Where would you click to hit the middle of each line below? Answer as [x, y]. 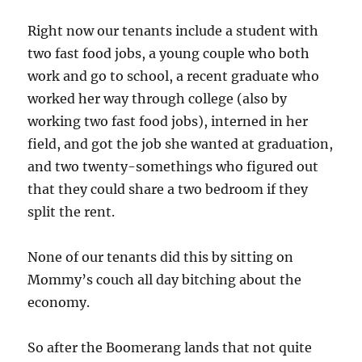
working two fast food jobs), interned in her [168, 121]
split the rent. [72, 211]
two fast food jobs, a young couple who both [169, 53]
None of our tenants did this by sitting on [161, 257]
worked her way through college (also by [158, 98]
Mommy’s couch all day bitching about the [165, 279]
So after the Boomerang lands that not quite [170, 347]
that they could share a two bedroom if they [168, 189]
